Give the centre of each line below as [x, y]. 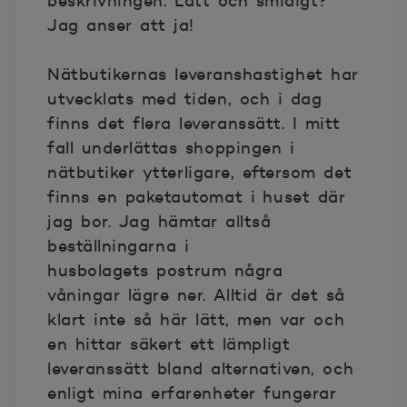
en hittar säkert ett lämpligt [169, 344]
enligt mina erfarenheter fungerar [192, 393]
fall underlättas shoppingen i [171, 148]
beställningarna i [119, 246]
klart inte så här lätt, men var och [196, 320]
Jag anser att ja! [121, 25]
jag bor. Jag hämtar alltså [159, 222]
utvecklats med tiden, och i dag [185, 99]
